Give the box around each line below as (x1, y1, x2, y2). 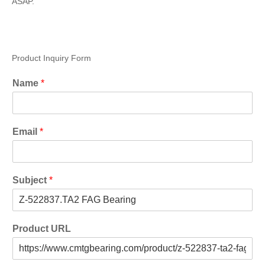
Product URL (12, 224, 71, 234)
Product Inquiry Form (12, 54, 91, 63)
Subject (12, 175, 49, 186)
